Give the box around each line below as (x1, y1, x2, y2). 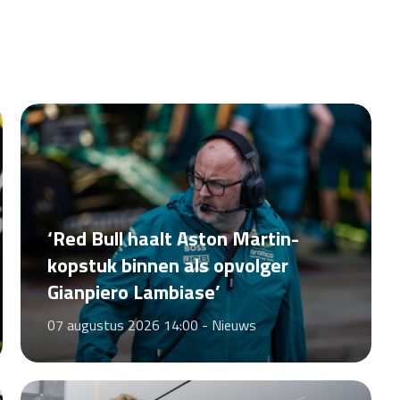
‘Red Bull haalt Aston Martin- (46, 222, 299, 254)
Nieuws (211, 313, 256, 336)
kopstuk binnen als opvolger (46, 249, 288, 280)
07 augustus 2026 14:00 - (46, 313, 212, 336)
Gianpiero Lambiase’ (46, 276, 221, 307)
